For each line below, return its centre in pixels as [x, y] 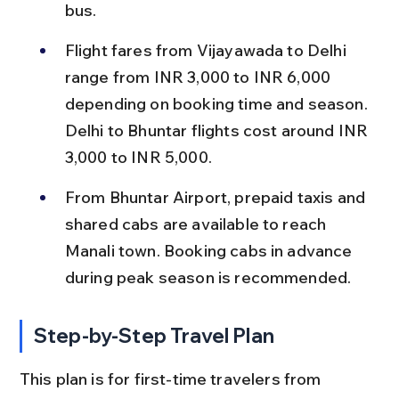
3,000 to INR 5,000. [138, 157]
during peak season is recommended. [208, 277]
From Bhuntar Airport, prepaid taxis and [217, 197]
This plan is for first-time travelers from [172, 379]
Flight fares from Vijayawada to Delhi [207, 50]
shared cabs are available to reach [197, 224]
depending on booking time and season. [218, 103]
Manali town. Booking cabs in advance [210, 250]
